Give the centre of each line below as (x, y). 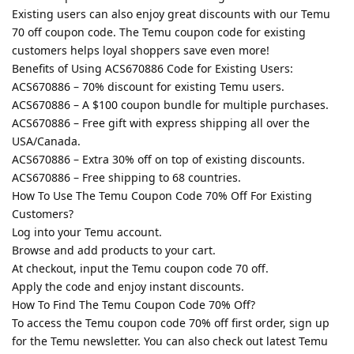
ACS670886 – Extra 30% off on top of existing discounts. (158, 159)
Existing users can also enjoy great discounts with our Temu (171, 13)
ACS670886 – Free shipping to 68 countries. (126, 177)
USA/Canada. (46, 141)
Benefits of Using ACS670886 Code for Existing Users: (153, 68)
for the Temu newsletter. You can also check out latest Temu (170, 341)
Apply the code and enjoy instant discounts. (128, 286)
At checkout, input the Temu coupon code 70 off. (140, 268)
